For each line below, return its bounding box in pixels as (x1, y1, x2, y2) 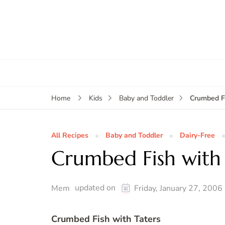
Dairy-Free (180, 131, 215, 141)
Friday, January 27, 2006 (134, 183, 222, 194)
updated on (75, 182, 118, 194)
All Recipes (51, 131, 88, 141)
